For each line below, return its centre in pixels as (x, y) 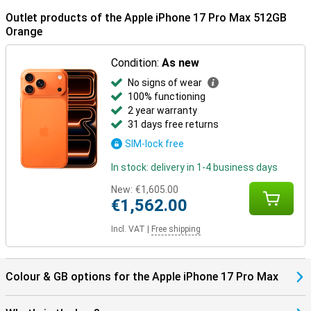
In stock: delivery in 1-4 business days (195, 167)
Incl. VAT (128, 229)
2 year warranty (163, 110)
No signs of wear (165, 83)
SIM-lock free (155, 144)
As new (181, 63)
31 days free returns (174, 124)
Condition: (137, 63)
